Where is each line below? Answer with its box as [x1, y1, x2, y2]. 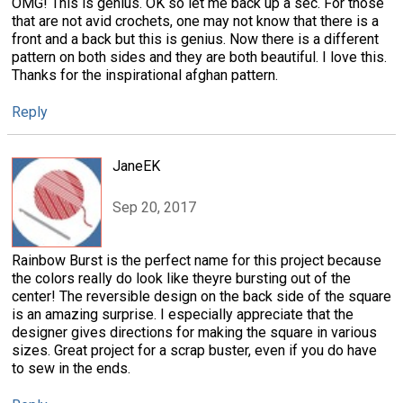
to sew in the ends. [12, 359, 130, 377]
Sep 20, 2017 [112, 198, 196, 216]
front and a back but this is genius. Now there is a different [12, 31, 379, 49]
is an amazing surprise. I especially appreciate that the [12, 305, 354, 323]
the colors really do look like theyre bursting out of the [12, 269, 351, 287]
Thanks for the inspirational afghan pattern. [12, 67, 278, 85]
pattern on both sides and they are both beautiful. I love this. [12, 49, 387, 67]
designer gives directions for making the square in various [12, 323, 377, 341]
